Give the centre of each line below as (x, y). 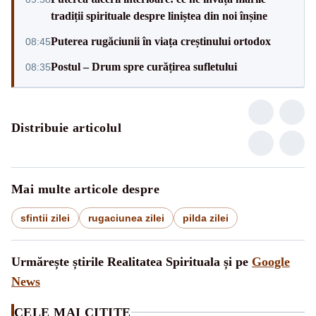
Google (271, 261)
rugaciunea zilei (126, 218)
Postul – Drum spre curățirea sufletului (144, 66)
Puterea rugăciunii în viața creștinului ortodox (161, 41)
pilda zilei (206, 218)
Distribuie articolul (66, 127)
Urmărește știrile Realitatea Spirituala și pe (132, 261)
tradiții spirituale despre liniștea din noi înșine (159, 16)
